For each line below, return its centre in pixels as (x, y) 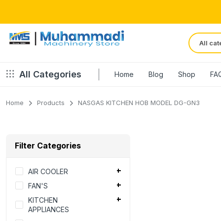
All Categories (50, 74)
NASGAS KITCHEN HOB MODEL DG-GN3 (139, 103)
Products (51, 103)
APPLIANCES (49, 209)
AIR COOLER (48, 171)
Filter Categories (48, 145)
